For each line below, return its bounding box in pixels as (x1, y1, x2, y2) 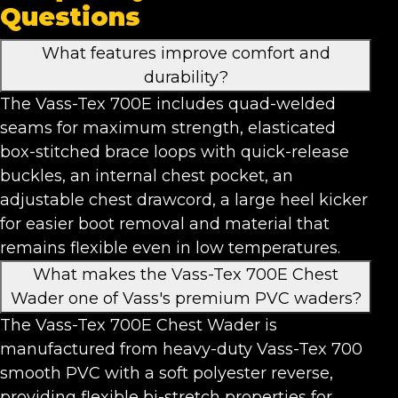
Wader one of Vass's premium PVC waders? (10, 288, 362, 308)
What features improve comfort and (41, 43, 330, 63)
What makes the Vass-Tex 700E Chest (32, 264, 339, 284)
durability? (143, 67, 228, 87)
